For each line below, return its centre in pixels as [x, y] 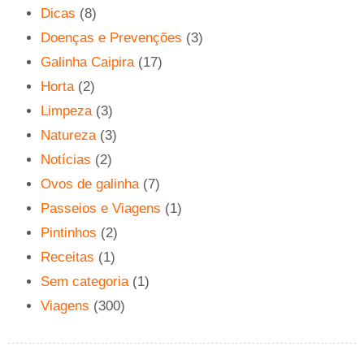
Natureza [68, 136]
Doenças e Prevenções [111, 38]
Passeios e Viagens [101, 209]
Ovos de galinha [90, 184]
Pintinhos [69, 233]
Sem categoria [84, 282]
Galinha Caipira [87, 63]
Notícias [66, 160]
